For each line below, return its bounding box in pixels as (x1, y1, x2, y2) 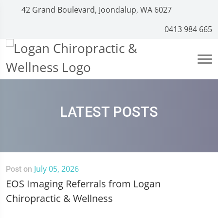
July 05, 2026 (34, 163, 79, 174)
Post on (6, 164, 34, 174)
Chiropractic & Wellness (6, 192, 113, 205)
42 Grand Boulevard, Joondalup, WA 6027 (19, 4, 172, 15)
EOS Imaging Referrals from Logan (6, 177, 161, 190)
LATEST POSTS (60, 103, 158, 120)
